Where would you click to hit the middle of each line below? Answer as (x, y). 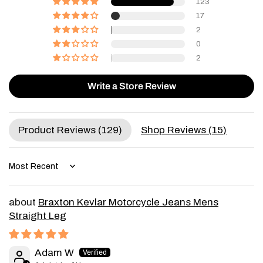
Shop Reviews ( (176, 130)
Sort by (21, 171)
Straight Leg (38, 215)
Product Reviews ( (60, 130)
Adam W (54, 252)
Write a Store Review (131, 86)
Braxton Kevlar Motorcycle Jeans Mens (128, 202)
